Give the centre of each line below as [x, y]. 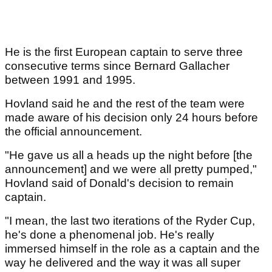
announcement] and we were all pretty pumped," [131, 169]
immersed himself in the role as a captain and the [132, 248]
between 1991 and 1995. [72, 80]
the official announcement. [75, 131]
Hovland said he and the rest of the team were [125, 103]
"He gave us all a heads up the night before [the [129, 155]
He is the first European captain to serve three [124, 52]
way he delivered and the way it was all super [123, 262]
